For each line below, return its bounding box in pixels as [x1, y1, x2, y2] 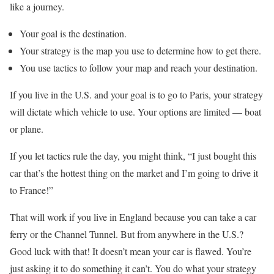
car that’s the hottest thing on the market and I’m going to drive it [10, 166, 258, 180]
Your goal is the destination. [20, 27, 130, 40]
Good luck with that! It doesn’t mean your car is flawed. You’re [10, 245, 251, 258]
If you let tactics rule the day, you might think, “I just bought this [10, 149, 256, 163]
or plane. [10, 122, 43, 136]
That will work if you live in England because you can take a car [10, 210, 256, 224]
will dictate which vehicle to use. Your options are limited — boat [10, 105, 261, 119]
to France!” [10, 183, 56, 197]
